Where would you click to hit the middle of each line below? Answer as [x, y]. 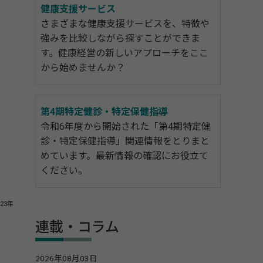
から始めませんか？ [83, 68]
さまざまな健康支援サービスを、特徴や [125, 24]
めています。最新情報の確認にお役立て [124, 156]
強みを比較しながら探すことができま [120, 38]
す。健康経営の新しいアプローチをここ [124, 53]
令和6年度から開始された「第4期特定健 [126, 127]
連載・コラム [77, 227]
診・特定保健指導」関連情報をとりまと [125, 141]
